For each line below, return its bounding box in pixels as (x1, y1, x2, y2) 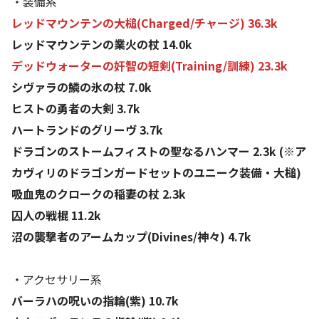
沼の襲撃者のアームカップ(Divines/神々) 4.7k (11, 228, 251, 246)
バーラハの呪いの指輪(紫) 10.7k (11, 292, 179, 310)
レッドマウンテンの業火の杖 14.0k (11, 36, 192, 53)
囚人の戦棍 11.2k (11, 206, 101, 224)
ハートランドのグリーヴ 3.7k (11, 121, 163, 139)
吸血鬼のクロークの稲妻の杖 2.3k (11, 185, 186, 203)
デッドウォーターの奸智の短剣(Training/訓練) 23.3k (11, 57, 288, 75)
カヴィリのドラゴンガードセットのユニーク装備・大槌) (11, 164, 301, 182)
